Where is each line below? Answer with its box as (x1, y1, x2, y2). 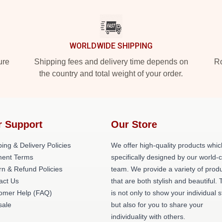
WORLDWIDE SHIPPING (69, 41, 153, 51)
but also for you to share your (111, 201, 203, 209)
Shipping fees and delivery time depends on (34, 57, 188, 66)
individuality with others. (111, 213, 185, 221)
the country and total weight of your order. (39, 69, 183, 78)
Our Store (111, 119, 157, 130)
